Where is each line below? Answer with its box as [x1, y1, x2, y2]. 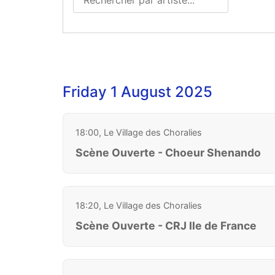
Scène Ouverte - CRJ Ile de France [76, 219, 257, 232]
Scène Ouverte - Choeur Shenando [76, 145, 261, 159]
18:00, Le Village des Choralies [76, 126, 202, 137]
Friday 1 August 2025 [63, 82, 212, 101]
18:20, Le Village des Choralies [76, 199, 202, 211]
